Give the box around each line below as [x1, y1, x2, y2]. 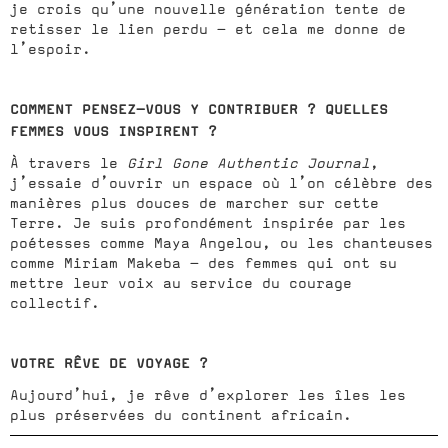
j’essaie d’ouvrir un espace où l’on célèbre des [10, 174, 433, 191]
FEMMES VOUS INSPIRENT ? [10, 121, 217, 140]
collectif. [10, 294, 100, 311]
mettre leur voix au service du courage [10, 274, 352, 291]
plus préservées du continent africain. [10, 406, 352, 423]
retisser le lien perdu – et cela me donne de [10, 20, 406, 37]
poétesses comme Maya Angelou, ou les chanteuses [10, 234, 433, 251]
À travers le [10, 154, 127, 171]
